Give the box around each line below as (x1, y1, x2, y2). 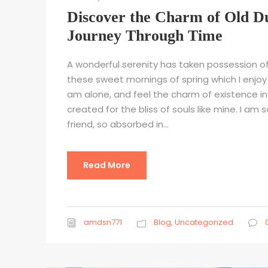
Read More (83, 159, 130, 172)
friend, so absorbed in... (67, 118, 169, 131)
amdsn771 (84, 217, 122, 229)
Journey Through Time (67, 27, 223, 45)
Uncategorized (175, 217, 233, 229)
